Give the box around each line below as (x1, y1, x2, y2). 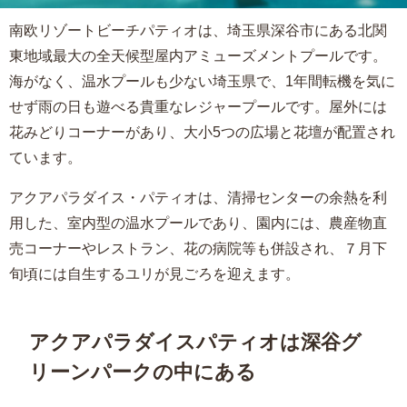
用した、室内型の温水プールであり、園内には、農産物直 (9, 215, 387, 231)
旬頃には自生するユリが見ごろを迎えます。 (9, 266, 300, 282)
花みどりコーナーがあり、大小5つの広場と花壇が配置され (9, 124, 395, 140)
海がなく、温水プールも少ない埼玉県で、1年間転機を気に (9, 74, 395, 89)
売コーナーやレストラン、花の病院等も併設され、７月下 (9, 241, 387, 256)
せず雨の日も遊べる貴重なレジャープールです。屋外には (9, 99, 387, 114)
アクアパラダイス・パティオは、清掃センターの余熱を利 (9, 190, 387, 205)
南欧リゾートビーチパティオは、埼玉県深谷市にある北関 (9, 23, 387, 38)
